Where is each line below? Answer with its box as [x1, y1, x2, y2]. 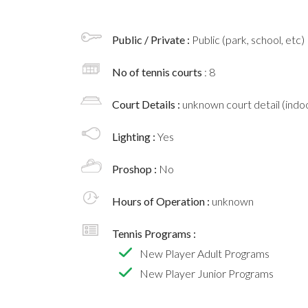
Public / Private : [112, 33, 192, 47]
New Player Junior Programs [140, 267, 274, 280]
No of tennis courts [112, 65, 204, 79]
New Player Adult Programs [140, 247, 269, 261]
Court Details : [112, 98, 182, 111]
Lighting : [112, 130, 157, 144]
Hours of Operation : [112, 195, 212, 208]
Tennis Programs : [112, 227, 196, 241]
